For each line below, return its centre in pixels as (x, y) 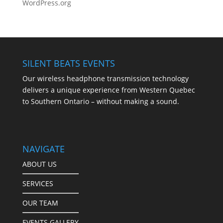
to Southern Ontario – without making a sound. (101, 101)
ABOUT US (39, 164)
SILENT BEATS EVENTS (68, 63)
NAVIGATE (43, 149)
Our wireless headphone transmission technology (105, 78)
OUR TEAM (40, 203)
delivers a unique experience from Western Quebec (109, 90)
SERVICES (38, 184)
